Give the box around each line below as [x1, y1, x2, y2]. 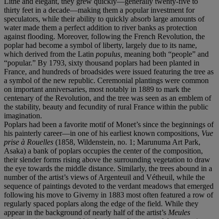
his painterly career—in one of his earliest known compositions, [4, 129, 201, 137]
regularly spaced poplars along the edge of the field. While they [4, 199, 198, 208]
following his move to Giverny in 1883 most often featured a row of [4, 190, 213, 199]
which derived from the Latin [4, 49, 96, 58]
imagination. [4, 111, 42, 120]
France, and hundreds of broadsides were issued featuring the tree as [4, 67, 214, 76]
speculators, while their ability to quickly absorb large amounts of [4, 14, 204, 23]
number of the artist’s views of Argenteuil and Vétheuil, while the [4, 173, 205, 181]
